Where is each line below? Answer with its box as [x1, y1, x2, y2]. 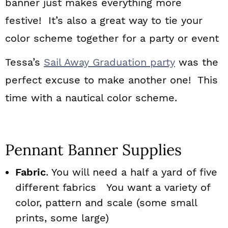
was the [175, 56, 218, 68]
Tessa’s [5, 56, 44, 68]
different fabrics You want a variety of [15, 181, 210, 193]
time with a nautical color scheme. [5, 92, 177, 104]
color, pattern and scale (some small [15, 196, 197, 209]
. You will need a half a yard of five [46, 166, 217, 178]
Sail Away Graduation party [44, 56, 175, 68]
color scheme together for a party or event [5, 32, 219, 44]
